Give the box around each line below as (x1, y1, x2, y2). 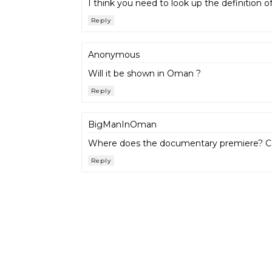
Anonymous (88, 49, 140, 60)
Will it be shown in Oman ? (88, 67, 201, 79)
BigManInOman (88, 119, 157, 130)
